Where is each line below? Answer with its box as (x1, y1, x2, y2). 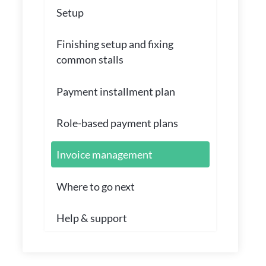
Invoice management (56, 148, 153, 161)
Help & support (56, 211, 127, 224)
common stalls (56, 53, 123, 66)
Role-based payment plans (56, 116, 178, 129)
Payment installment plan (56, 84, 175, 98)
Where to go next (56, 179, 135, 193)
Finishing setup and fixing (56, 37, 173, 51)
